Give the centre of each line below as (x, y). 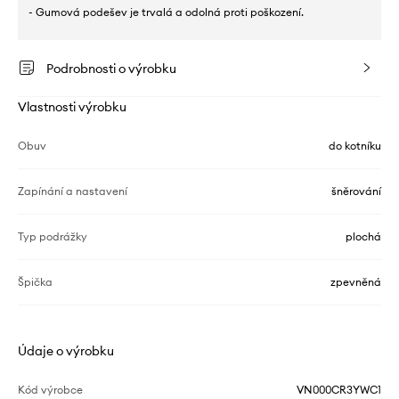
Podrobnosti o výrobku (111, 69)
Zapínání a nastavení (73, 191)
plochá (363, 237)
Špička (35, 282)
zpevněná (356, 282)
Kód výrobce (50, 390)
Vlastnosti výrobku (72, 107)
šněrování (356, 191)
